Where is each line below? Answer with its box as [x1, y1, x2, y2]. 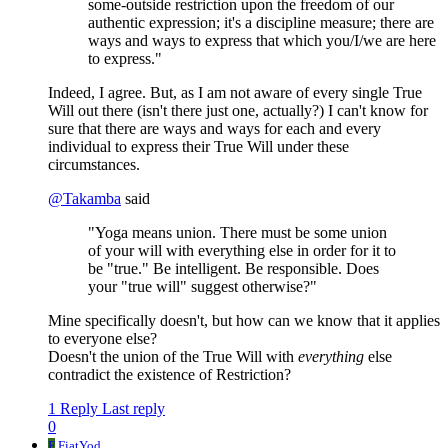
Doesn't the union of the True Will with [48, 348, 298, 366]
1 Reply [48, 400, 98, 418]
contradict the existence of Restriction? [48, 366, 291, 384]
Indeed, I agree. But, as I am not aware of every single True [48, 84, 422, 102]
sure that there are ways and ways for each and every [48, 120, 381, 138]
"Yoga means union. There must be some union [88, 224, 387, 242]
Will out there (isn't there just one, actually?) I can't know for [48, 102, 428, 120]
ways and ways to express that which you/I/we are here [88, 32, 436, 50]
